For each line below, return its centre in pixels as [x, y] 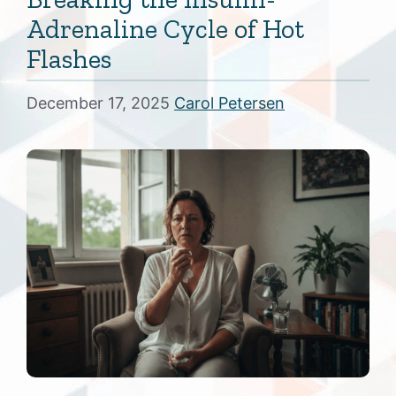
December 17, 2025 [98, 103]
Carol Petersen [229, 103]
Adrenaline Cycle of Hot [165, 29]
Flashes [69, 59]
